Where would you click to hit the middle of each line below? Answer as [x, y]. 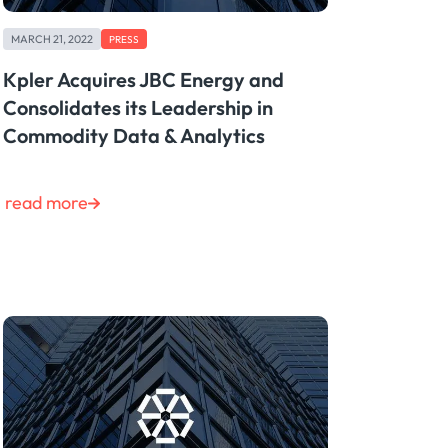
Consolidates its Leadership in [137, 108]
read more [46, 203]
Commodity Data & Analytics [133, 136]
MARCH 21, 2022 [51, 38]
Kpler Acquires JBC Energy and [143, 80]
